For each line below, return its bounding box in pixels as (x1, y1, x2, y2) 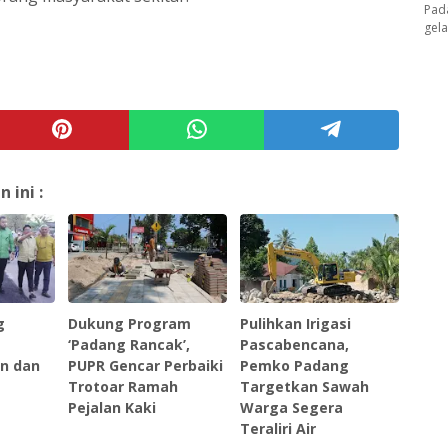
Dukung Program (68, 313, 192, 333)
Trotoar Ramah (68, 376, 179, 396)
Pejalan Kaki (68, 397, 157, 417)
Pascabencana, (240, 334, 350, 354)
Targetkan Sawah (240, 376, 370, 396)
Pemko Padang (240, 355, 350, 375)
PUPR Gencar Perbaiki (68, 355, 224, 375)
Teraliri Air (240, 418, 317, 438)
